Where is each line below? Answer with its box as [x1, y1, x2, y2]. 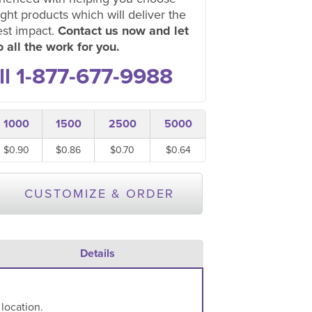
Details [79, 246, 115, 260]
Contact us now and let [58, 23, 189, 38]
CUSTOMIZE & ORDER [24, 186, 174, 201]
